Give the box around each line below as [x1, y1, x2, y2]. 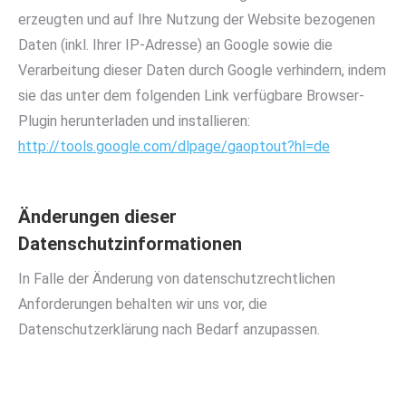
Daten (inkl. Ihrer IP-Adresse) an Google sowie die [18, 36, 333, 53]
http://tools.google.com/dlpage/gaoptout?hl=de [18, 138, 330, 155]
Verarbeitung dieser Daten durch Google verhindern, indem [18, 62, 386, 79]
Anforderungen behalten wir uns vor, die [18, 295, 267, 313]
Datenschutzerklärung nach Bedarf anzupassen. [18, 321, 320, 338]
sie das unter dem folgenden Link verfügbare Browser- [18, 87, 364, 104]
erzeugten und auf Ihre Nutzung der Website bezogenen [18, 11, 375, 28]
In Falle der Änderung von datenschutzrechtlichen [18, 270, 335, 287]
